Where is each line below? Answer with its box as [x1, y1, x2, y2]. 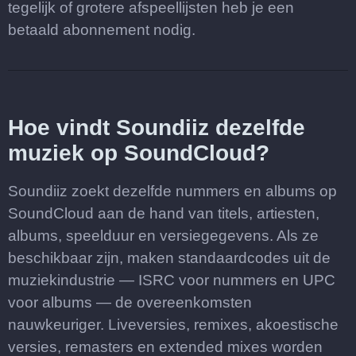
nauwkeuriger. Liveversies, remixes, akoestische [8, 316, 339, 333]
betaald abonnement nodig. [8, 21, 195, 38]
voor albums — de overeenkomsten [8, 294, 252, 311]
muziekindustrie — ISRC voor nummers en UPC [8, 272, 335, 288]
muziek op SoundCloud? [8, 141, 269, 165]
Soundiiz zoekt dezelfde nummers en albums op [8, 183, 337, 199]
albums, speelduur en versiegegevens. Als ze [8, 227, 319, 244]
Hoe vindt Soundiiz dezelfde [8, 115, 305, 140]
